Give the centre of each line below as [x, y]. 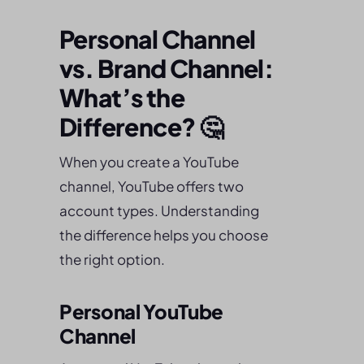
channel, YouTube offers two [152, 186]
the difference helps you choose [164, 235]
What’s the [122, 97]
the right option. [112, 259]
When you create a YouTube [149, 162]
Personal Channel [158, 39]
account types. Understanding [159, 210]
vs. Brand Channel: [167, 68]
